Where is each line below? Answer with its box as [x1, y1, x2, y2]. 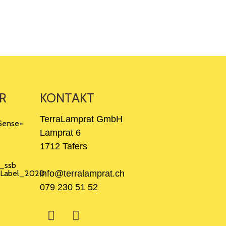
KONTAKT [39, 90, 94, 105]
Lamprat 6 [39, 128, 81, 138]
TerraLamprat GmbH [39, 114, 123, 124]
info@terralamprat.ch [39, 168, 125, 179]
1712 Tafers [39, 141, 87, 151]
